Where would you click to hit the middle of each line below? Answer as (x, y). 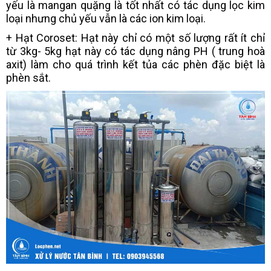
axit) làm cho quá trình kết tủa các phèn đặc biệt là (135, 64)
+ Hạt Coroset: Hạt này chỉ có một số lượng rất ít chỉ (135, 38)
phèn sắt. (28, 77)
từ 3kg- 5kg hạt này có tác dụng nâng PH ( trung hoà (135, 51)
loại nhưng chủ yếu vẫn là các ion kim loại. (106, 18)
